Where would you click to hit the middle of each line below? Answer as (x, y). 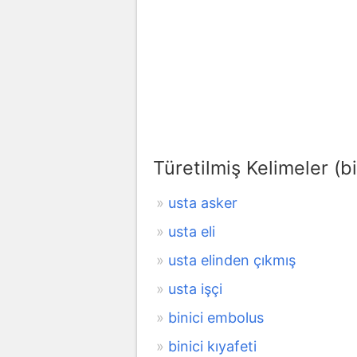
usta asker (203, 202)
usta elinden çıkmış (232, 260)
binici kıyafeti (212, 346)
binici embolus (216, 317)
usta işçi (195, 288)
